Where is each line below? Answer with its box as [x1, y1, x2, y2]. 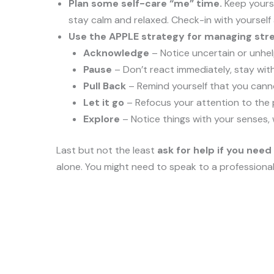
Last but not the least [56, 144, 157, 157]
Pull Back [83, 80, 126, 92]
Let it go [83, 96, 124, 109]
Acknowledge [83, 46, 149, 59]
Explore [83, 113, 120, 125]
